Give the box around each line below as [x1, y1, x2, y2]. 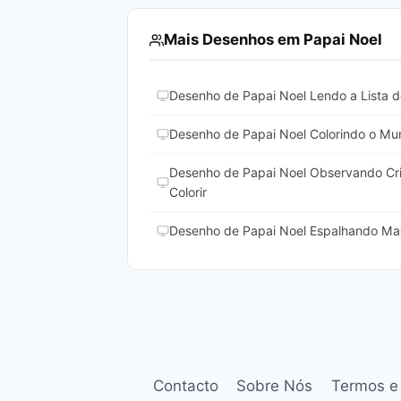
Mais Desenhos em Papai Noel [164, 30, 382, 49]
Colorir [169, 184, 207, 200]
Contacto [152, 376, 218, 395]
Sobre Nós [236, 376, 313, 395]
